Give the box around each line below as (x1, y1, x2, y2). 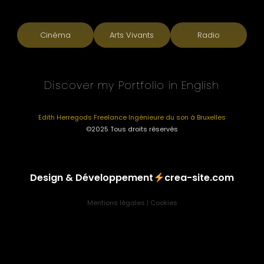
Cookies (150, 197, 177, 207)
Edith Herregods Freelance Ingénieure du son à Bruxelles (38, 112, 226, 122)
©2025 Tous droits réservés (86, 124, 178, 134)
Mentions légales (87, 197, 145, 207)
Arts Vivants (110, 29, 154, 41)
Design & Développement (30, 170, 154, 184)
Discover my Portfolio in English (44, 77, 220, 93)
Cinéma (40, 29, 71, 41)
